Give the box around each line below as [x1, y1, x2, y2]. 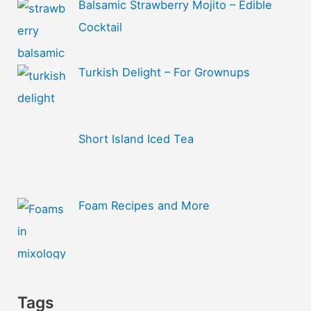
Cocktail [78, 20, 122, 35]
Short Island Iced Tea [78, 132, 194, 146]
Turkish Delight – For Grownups [78, 65, 250, 79]
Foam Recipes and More [78, 199, 210, 213]
